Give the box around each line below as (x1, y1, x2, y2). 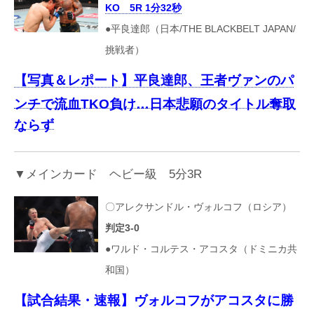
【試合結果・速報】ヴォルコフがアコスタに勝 (14, 292, 294, 308)
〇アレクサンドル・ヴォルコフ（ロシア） (105, 200, 292, 212)
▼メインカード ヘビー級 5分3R (14, 168, 202, 182)
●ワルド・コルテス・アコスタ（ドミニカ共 (105, 243, 297, 254)
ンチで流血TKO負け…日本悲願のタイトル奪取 (14, 97, 296, 109)
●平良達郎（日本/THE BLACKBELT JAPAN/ (105, 23, 296, 35)
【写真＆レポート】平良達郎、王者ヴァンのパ (14, 73, 294, 88)
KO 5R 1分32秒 (105, 2, 182, 14)
